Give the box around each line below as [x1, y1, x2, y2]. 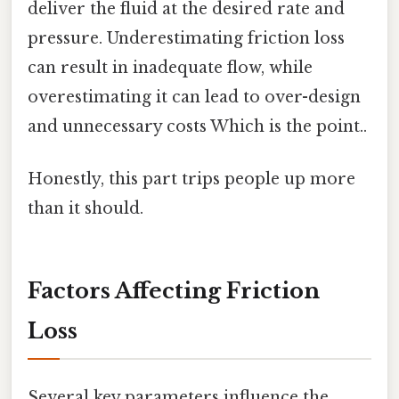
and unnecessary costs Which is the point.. [28, 117, 367, 137]
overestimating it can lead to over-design [28, 87, 361, 108]
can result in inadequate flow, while [28, 58, 313, 78]
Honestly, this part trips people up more [28, 169, 355, 190]
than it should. [28, 199, 143, 219]
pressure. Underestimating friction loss [28, 28, 345, 49]
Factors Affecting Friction [28, 278, 320, 305]
